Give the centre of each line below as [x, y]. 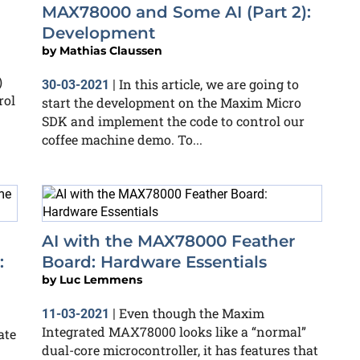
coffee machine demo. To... [122, 139]
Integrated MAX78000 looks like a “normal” [174, 331]
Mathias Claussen [111, 51]
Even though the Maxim [192, 313]
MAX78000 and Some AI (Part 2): [176, 12]
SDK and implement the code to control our [173, 121]
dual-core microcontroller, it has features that [180, 350]
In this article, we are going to [209, 84]
